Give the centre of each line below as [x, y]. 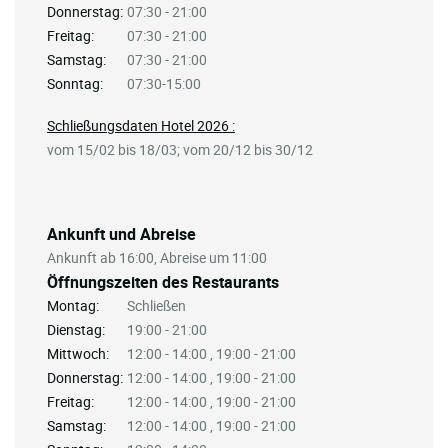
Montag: [73, 306]
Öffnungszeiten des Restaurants [163, 282]
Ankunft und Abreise [121, 234]
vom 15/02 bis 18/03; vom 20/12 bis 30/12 [180, 150]
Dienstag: [76, 330]
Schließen [156, 306]
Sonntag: [75, 84]
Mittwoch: [78, 354]
